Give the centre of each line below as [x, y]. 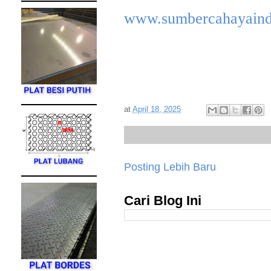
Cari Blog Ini [163, 201]
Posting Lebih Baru [170, 167]
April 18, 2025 [157, 109]
